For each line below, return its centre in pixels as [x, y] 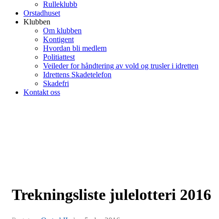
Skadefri [56, 83]
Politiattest [59, 57]
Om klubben [62, 31]
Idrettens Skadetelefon [77, 75]
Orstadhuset [42, 13]
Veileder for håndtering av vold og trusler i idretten [121, 66]
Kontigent [58, 39]
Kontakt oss [42, 92]
